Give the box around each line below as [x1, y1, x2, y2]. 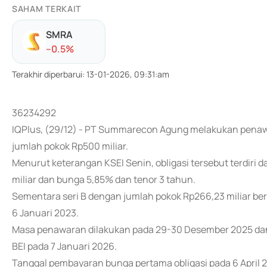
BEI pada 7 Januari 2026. [12, 240, 117, 253]
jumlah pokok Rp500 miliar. [12, 139, 128, 153]
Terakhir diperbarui [12, 69, 82, 80]
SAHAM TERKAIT [12, 3, 82, 14]
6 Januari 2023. [12, 206, 79, 219]
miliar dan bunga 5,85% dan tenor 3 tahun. [12, 173, 195, 186]
